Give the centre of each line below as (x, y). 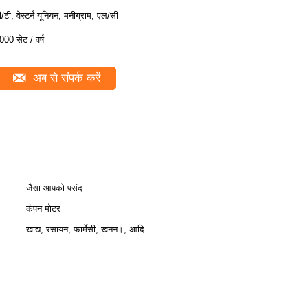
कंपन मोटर (43, 209)
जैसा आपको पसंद (54, 188)
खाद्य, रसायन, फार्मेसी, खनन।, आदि (85, 229)
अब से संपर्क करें (65, 78)
